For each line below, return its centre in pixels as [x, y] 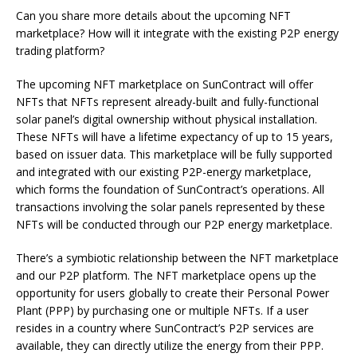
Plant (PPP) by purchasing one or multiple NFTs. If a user [162, 311]
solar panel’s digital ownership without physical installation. [167, 120]
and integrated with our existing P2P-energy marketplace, [164, 172]
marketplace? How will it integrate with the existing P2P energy [177, 33]
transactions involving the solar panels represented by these [171, 207]
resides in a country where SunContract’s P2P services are [165, 328]
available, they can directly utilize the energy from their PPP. [171, 346]
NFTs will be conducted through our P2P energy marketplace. [176, 225]
